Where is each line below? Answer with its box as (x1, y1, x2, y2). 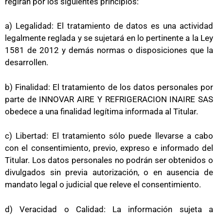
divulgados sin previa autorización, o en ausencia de (5, 167, 213, 177)
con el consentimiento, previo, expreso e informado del (5, 143, 213, 153)
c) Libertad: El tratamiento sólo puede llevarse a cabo (5, 131, 213, 141)
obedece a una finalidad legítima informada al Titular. (5, 106, 198, 116)
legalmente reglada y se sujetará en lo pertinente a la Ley (5, 33, 213, 43)
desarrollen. (5, 57, 48, 67)
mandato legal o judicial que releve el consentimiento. (5, 180, 201, 189)
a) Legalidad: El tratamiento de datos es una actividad (5, 21, 213, 31)
